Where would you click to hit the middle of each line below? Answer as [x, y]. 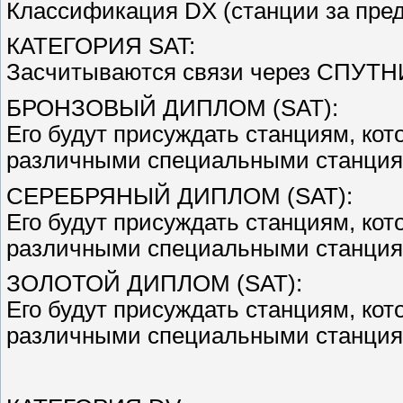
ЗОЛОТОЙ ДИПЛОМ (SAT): [154, 284]
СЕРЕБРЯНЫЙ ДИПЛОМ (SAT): [179, 196]
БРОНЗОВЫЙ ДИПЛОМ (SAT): [172, 107]
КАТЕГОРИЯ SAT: [101, 46]
